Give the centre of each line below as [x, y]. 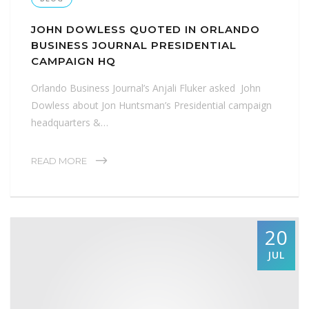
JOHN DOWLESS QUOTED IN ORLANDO [146, 30]
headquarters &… [70, 123]
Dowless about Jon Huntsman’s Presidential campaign [151, 106]
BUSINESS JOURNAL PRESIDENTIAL [134, 46]
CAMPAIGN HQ [73, 61]
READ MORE [59, 161]
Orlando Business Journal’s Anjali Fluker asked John [146, 88]
